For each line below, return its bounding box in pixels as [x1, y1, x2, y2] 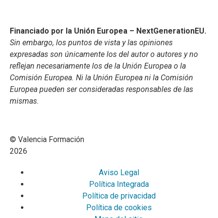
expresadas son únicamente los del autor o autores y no [10, 50, 198, 59]
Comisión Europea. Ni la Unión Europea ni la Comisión [10, 73, 193, 83]
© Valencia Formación [10, 134, 84, 144]
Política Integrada [89, 179, 149, 189]
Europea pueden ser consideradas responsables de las [10, 85, 193, 94]
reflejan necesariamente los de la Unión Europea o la [10, 61, 186, 71]
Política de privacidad [82, 191, 156, 200]
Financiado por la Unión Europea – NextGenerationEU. [10, 26, 208, 36]
